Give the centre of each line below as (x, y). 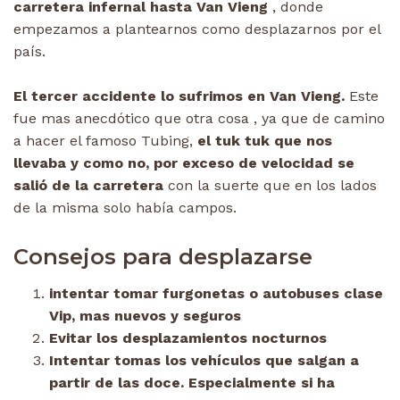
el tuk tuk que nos (262, 140)
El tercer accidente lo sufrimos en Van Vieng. (179, 96)
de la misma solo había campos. (125, 207)
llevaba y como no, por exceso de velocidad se (184, 162)
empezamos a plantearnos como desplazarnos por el (197, 29)
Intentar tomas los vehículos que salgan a (204, 360)
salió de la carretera (88, 185)
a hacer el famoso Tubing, (103, 140)
